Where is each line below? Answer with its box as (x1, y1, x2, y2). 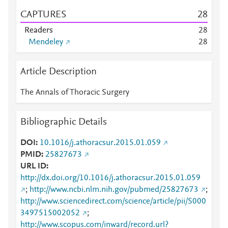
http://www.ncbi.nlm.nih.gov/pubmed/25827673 (30, 186, 198, 194)
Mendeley (28, 38, 63, 46)
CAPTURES (20, 10, 66, 20)
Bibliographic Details (20, 117, 107, 127)
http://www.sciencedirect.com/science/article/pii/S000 (20, 197, 206, 206)
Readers (24, 26, 53, 35)
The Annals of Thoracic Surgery (20, 89, 129, 97)
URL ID (20, 162, 46, 170)
